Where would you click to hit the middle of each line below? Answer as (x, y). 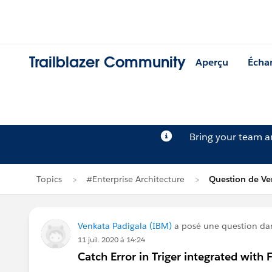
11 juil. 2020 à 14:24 (111, 240)
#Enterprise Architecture (135, 179)
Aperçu (212, 63)
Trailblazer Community (107, 63)
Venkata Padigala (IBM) (125, 226)
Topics (49, 179)
